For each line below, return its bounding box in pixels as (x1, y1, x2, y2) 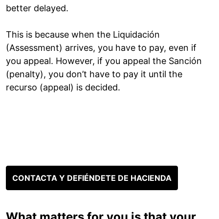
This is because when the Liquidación (6, 29, 160, 40)
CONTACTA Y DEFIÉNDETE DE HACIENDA (12, 173, 172, 183)
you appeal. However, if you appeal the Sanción (6, 56, 202, 66)
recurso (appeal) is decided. (6, 82, 120, 93)
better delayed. (6, 3, 68, 14)
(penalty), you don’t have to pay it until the (6, 69, 182, 80)
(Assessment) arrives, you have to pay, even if (6, 43, 197, 53)
